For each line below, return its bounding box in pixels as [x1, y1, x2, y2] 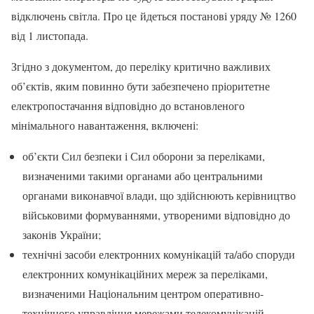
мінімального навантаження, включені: [11, 117, 198, 132]
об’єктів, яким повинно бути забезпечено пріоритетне [11, 78, 270, 93]
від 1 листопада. [11, 27, 88, 43]
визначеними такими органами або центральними [22, 168, 263, 183]
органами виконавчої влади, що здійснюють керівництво [22, 187, 296, 203]
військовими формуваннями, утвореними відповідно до [22, 207, 290, 222]
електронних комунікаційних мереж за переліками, [22, 266, 268, 281]
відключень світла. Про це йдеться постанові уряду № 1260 [11, 8, 296, 23]
